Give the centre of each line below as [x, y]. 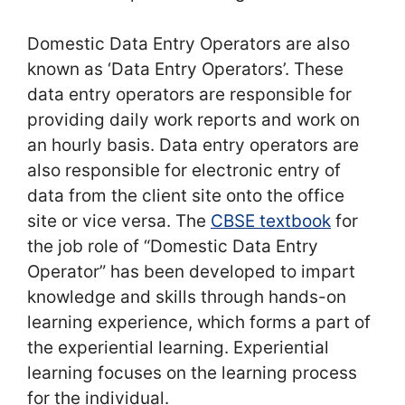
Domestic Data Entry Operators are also [188, 43]
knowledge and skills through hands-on [187, 297]
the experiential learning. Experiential [178, 347]
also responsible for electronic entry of [184, 170]
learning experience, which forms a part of [199, 322]
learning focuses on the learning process [192, 372]
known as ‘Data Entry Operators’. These [185, 69]
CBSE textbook [271, 221]
